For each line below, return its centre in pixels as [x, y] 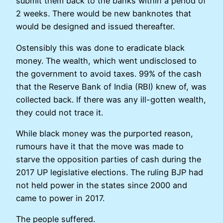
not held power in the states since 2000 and [102, 185]
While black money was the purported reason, [105, 133]
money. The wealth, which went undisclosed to [106, 60]
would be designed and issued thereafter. [95, 27]
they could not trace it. [59, 112]
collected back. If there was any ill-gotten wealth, [111, 99]
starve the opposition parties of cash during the [109, 159]
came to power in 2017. [60, 198]
